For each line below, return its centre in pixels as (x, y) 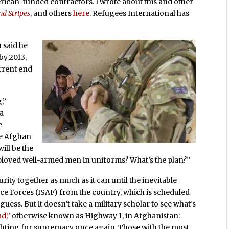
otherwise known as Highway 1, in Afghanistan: (95, 215)
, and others (52, 14)
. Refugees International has (140, 14)
